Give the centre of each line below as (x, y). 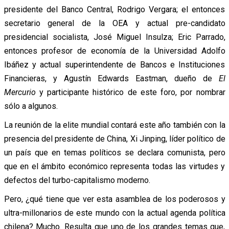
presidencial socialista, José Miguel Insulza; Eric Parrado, (114, 37)
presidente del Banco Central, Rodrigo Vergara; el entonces (114, 9)
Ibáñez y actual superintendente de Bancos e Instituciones (114, 64)
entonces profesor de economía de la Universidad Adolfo (114, 51)
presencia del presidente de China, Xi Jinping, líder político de (114, 139)
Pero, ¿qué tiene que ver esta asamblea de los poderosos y (114, 199)
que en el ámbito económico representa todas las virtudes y (114, 166)
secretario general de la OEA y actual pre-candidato (114, 23)
